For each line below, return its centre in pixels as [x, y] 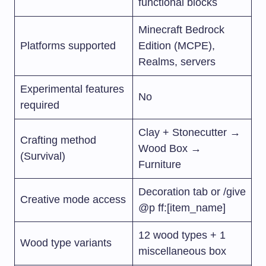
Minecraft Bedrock [181, 30]
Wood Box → [170, 149]
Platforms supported [68, 46]
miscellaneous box [182, 251]
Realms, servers [177, 62]
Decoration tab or [181, 192]
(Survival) [43, 156]
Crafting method [58, 140]
